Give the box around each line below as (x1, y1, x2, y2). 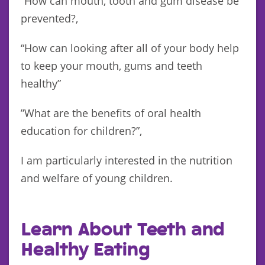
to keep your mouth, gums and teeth (21, 58, 202, 73)
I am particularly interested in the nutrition (21, 153, 232, 167)
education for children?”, (21, 123, 142, 138)
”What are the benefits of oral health (21, 105, 201, 120)
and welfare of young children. (21, 170, 173, 185)
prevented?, (21, 11, 78, 25)
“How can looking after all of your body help (21, 40, 239, 55)
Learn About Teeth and (21, 219, 224, 240)
